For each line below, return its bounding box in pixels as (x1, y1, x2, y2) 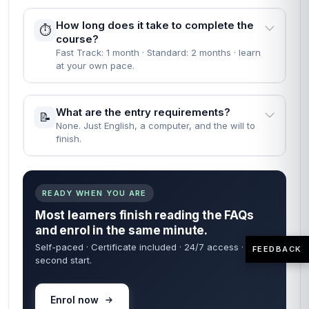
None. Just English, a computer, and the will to (56, 120, 255, 131)
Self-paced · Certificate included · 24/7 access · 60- (35, 241, 261, 252)
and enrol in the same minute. (35, 223, 208, 237)
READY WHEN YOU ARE (42, 188, 147, 198)
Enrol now (50, 294, 99, 306)
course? (56, 32, 99, 46)
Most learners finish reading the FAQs (35, 208, 254, 222)
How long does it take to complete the (56, 19, 254, 32)
